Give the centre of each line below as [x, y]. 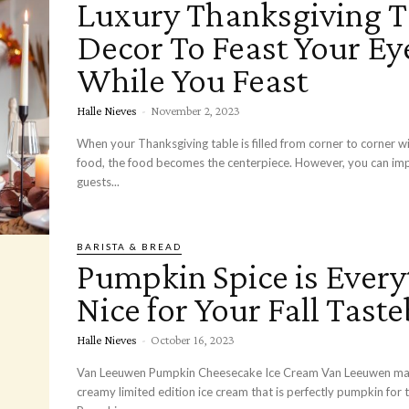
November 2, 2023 [195, 111]
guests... [98, 182]
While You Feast [192, 80]
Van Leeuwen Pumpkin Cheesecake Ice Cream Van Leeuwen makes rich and [199, 373]
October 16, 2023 [193, 340]
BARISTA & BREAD [129, 247]
